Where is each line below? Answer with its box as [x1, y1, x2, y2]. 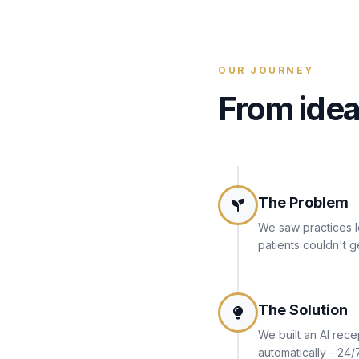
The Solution [258, 301, 348, 318]
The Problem [258, 194, 349, 211]
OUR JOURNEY [218, 64, 314, 76]
